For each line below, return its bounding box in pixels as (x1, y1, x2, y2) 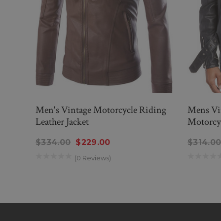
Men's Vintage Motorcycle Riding (36, 104, 166, 117)
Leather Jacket (36, 115, 89, 129)
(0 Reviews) (74, 154, 111, 162)
